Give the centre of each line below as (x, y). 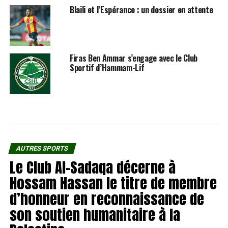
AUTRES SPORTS (42, 148)
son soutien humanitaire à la (95, 214)
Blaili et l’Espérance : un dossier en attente (141, 9)
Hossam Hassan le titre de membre (113, 183)
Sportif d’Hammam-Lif (107, 67)
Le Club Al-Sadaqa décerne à (92, 167)
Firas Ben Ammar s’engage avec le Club (134, 58)
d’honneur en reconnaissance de (107, 198)
